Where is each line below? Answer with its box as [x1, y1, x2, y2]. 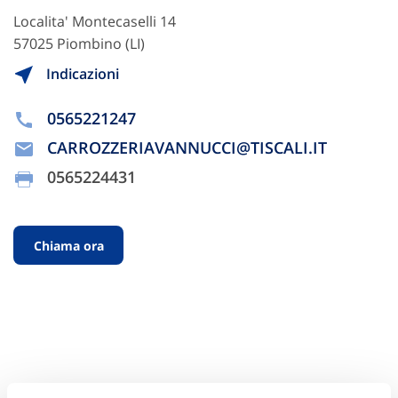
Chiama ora [33, 236, 104, 254]
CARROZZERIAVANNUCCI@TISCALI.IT [47, 137, 327, 159]
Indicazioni [43, 63, 119, 84]
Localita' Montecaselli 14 [13, 11, 176, 31]
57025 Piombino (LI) [13, 33, 145, 53]
